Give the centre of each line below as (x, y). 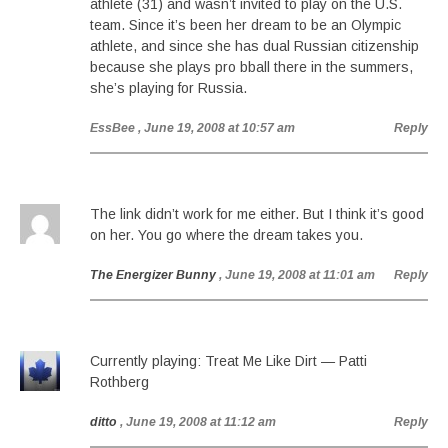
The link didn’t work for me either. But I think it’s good (257, 214)
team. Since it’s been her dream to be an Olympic (245, 25)
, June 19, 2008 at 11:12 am (198, 422)
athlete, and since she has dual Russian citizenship (254, 46)
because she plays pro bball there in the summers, (251, 67)
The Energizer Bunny (153, 275)
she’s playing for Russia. (168, 88)
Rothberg (119, 382)
